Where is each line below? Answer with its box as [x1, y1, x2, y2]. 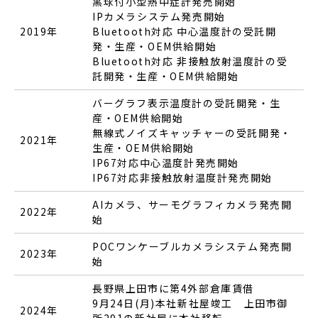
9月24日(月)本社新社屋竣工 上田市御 [92, 295, 289, 310]
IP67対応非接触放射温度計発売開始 [92, 170, 273, 185]
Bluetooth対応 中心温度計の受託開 [92, 23, 277, 38]
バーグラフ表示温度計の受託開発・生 [92, 95, 281, 110]
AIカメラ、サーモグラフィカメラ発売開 [92, 197, 292, 212]
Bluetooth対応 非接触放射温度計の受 [92, 53, 288, 68]
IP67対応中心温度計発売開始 [92, 155, 240, 170]
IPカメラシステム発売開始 [92, 9, 226, 23]
